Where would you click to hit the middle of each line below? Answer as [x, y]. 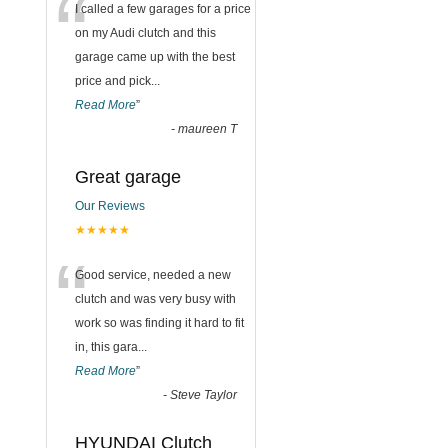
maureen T [207, 128]
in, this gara [106, 346]
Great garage [128, 176]
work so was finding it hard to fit [159, 322]
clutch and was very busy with [155, 298]
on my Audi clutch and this [145, 32]
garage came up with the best [155, 56]
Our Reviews [110, 205]
